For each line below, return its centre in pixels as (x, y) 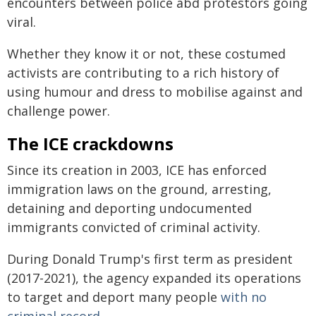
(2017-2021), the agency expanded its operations (154, 278)
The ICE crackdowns (90, 143)
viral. (22, 22)
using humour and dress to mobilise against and (155, 91)
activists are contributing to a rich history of (143, 72)
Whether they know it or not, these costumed (146, 53)
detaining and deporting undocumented (129, 208)
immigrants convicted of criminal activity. (134, 227)
